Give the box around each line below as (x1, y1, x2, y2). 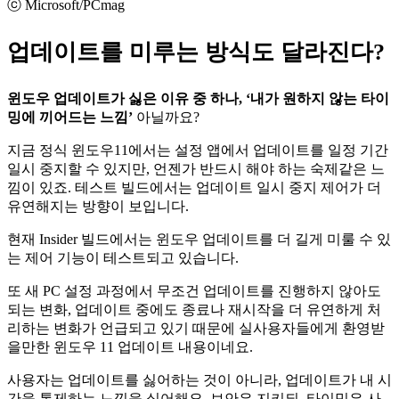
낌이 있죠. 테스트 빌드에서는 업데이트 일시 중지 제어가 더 (7, 179, 381, 195)
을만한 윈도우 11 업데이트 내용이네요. (7, 338, 253, 354)
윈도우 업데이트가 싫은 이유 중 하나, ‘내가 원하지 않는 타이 (7, 90, 389, 106)
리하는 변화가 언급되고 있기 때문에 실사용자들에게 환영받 (7, 320, 385, 336)
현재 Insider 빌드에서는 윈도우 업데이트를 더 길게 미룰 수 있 (7, 231, 391, 247)
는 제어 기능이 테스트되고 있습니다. (7, 249, 239, 265)
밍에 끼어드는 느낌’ (7, 109, 136, 125)
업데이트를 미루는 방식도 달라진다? (7, 39, 385, 66)
